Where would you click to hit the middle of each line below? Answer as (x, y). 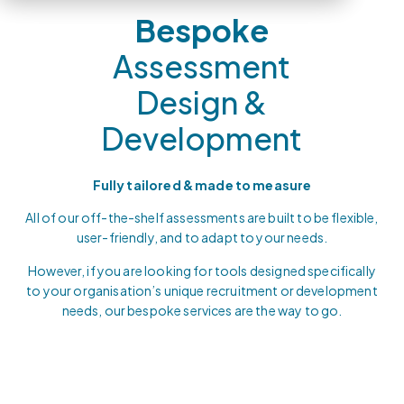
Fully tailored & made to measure (202, 185)
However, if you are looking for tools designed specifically (202, 270)
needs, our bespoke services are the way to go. (202, 310)
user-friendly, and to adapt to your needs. (202, 238)
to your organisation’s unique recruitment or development (202, 290)
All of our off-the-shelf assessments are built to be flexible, (202, 218)
